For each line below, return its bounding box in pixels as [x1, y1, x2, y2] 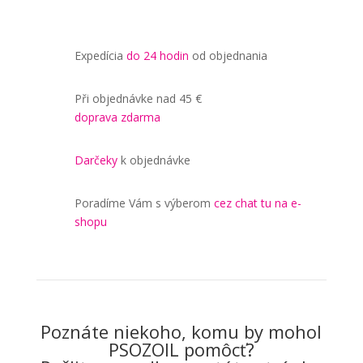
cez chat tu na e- [213, 195, 301, 211]
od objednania [191, 48, 267, 64]
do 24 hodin [126, 48, 189, 64]
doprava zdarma [74, 109, 160, 126]
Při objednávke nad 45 [74, 91, 192, 107]
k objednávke [120, 152, 190, 169]
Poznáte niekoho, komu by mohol [41, 319, 322, 344]
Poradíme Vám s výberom [74, 195, 214, 211]
